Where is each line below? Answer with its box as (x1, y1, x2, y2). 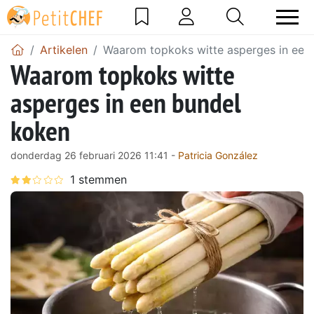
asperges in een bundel (11, 83, 241, 121)
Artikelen (40, 42, 88, 57)
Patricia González (178, 149, 258, 161)
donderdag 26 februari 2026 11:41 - (11, 149, 178, 161)
